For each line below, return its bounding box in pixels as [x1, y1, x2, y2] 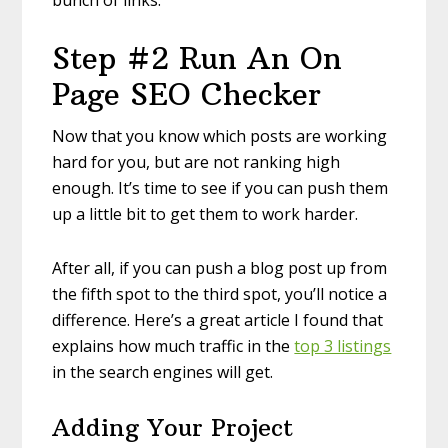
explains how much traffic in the [52, 335, 295, 358]
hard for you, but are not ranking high [52, 151, 341, 174]
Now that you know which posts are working [52, 125, 388, 148]
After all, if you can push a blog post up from [52, 257, 388, 280]
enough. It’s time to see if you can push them [52, 177, 389, 200]
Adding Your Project [52, 412, 294, 443]
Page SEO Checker [52, 76, 322, 114]
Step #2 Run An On [52, 40, 343, 78]
